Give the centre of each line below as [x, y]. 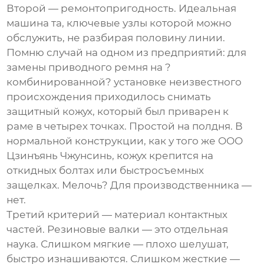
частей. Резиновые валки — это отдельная [118, 230]
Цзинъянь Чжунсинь [60, 156]
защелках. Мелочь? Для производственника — [129, 185]
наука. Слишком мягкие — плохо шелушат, [118, 244]
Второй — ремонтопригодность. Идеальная [122, 9]
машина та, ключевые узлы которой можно [119, 23]
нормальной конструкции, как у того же [113, 141]
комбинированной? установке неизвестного [124, 82]
